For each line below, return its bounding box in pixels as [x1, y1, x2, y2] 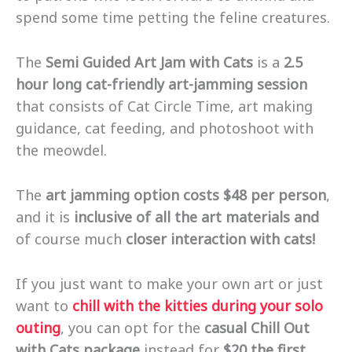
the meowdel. [16, 140, 107, 159]
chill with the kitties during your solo [72, 295, 323, 315]
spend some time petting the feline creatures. [16, 8, 330, 27]
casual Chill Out [204, 317, 310, 337]
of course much [16, 229, 126, 248]
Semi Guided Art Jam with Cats [42, 52, 253, 71]
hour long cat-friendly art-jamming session [16, 74, 307, 93]
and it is [16, 207, 74, 226]
